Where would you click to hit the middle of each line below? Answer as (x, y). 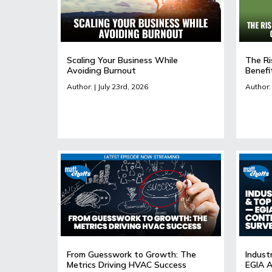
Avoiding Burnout (101, 70)
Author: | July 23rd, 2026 (107, 86)
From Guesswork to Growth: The (131, 254)
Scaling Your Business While (122, 60)
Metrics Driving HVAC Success (127, 264)
